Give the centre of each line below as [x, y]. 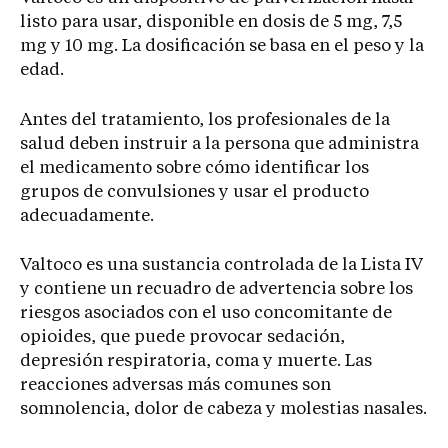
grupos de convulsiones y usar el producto [194, 192]
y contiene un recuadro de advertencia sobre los [216, 290]
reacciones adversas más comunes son [175, 386]
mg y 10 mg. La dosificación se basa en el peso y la [222, 47]
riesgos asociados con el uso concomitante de [206, 314]
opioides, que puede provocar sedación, [182, 338]
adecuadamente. [87, 216]
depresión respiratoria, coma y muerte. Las [196, 362]
